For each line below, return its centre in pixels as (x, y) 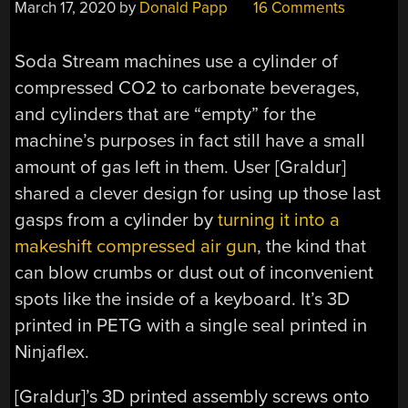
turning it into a (279, 219)
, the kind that (312, 246)
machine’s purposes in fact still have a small (190, 140)
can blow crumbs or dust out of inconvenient (194, 272)
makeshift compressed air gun (136, 246)
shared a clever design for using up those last (198, 193)
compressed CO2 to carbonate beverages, (188, 87)
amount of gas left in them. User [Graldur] (181, 167)
